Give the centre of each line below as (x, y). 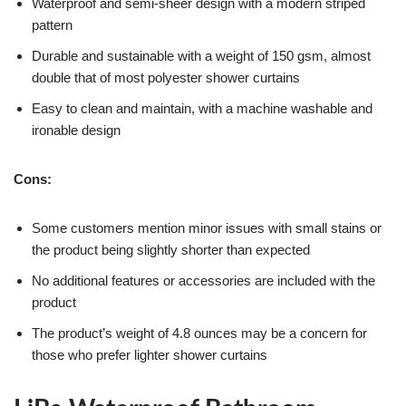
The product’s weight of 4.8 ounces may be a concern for (199, 333)
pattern (52, 24)
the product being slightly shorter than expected (171, 249)
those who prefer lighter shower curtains (150, 354)
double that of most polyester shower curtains (166, 77)
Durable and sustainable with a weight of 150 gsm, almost (201, 55)
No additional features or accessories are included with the (203, 280)
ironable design (76, 130)
